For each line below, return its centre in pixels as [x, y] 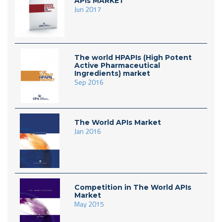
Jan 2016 [88, 131]
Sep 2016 [89, 82]
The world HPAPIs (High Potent [133, 57]
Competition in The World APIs [133, 187]
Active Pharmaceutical [117, 65]
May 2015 [89, 204]
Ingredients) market [112, 73]
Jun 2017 [88, 9]
